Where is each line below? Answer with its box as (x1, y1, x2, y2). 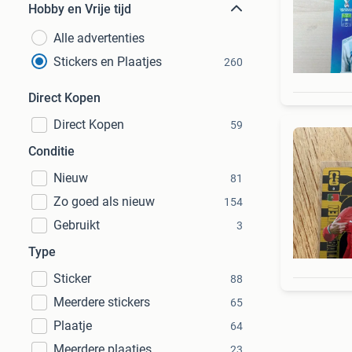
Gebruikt (53, 218, 100, 233)
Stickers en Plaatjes (53, 54, 162, 69)
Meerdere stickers (53, 295, 150, 310)
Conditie (28, 144, 75, 159)
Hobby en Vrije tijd (28, 2, 131, 16)
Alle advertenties (53, 31, 145, 46)
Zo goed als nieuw (53, 194, 155, 209)
